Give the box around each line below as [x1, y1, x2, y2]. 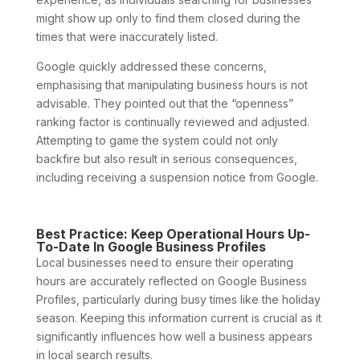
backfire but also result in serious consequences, [35, 151, 297, 166]
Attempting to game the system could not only [35, 133, 278, 147]
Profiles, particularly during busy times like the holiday [35, 292, 321, 306]
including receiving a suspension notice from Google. [35, 170, 318, 184]
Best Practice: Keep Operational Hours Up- [35, 225, 310, 242]
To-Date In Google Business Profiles [35, 238, 266, 255]
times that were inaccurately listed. [35, 29, 218, 43]
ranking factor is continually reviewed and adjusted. [35, 114, 309, 129]
